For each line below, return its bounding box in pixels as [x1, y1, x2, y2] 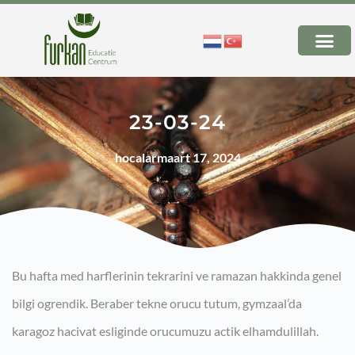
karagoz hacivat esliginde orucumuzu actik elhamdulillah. [12, 323, 319, 339]
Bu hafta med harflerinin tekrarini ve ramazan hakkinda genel [12, 268, 342, 284]
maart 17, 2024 [156, 150, 241, 166]
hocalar [114, 150, 157, 166]
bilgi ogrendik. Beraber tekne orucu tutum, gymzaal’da [12, 296, 302, 311]
